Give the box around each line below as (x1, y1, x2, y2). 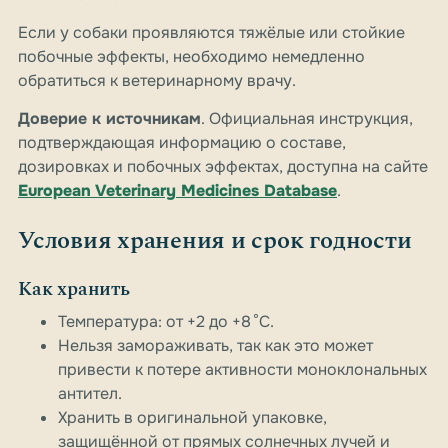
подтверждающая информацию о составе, (18, 132, 346, 154)
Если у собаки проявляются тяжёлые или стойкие (18, 22, 405, 44)
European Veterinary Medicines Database (18, 180, 337, 202)
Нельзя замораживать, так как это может (58, 335, 373, 357)
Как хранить (18, 275, 130, 305)
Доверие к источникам (18, 108, 201, 130)
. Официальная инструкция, (201, 108, 413, 130)
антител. (58, 383, 122, 405)
